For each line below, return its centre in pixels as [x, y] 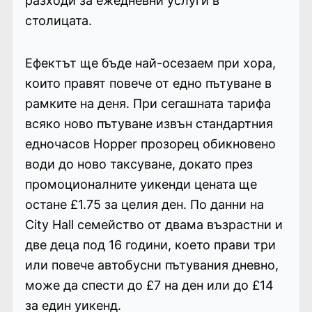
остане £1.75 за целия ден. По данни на [144, 204]
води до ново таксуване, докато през [139, 164]
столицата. [58, 20]
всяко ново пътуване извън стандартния [149, 123]
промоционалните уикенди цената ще [141, 184]
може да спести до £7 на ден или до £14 [149, 285]
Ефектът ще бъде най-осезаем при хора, [150, 63]
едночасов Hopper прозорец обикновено [150, 143]
